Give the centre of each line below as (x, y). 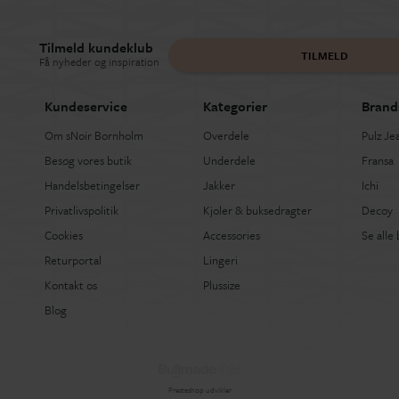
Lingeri (220, 261)
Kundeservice (85, 106)
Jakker (219, 186)
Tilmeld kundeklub (96, 48)
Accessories (231, 236)
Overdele (226, 136)
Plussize (221, 285)
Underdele (229, 161)
